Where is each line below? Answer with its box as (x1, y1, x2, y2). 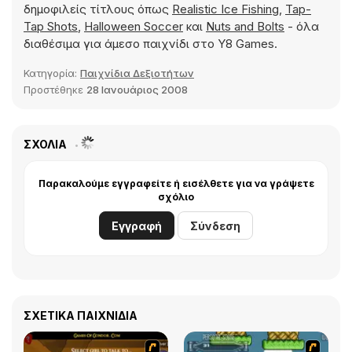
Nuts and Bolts (206, 19, 284, 34)
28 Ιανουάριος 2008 (86, 83, 188, 96)
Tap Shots (24, 19, 78, 34)
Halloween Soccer (84, 19, 183, 34)
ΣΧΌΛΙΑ (24, 137, 69, 151)
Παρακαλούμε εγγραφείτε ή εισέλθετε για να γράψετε (38, 178, 314, 189)
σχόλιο (158, 191, 194, 203)
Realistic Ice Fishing (172, 2, 279, 16)
